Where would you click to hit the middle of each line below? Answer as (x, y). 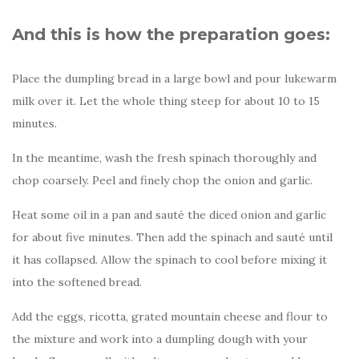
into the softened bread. (77, 282)
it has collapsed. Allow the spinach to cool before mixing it (169, 260)
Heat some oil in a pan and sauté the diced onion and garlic (169, 215)
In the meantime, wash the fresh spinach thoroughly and (164, 158)
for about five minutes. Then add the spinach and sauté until (172, 238)
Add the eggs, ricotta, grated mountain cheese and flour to (170, 317)
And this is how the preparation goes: (171, 35)
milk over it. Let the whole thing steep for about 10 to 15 (166, 101)
